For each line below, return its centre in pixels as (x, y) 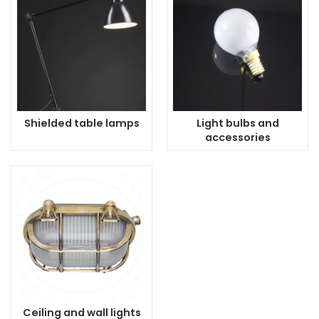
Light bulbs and (237, 123)
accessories (237, 137)
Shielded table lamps (82, 123)
